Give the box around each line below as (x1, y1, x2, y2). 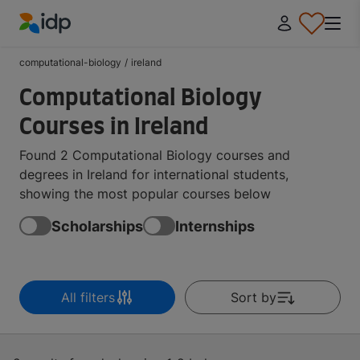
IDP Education (18, 35, 104, 51)
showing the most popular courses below (19, 186, 271, 202)
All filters (60, 289, 115, 305)
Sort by (230, 289, 276, 305)
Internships (175, 217, 255, 235)
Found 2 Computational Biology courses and (19, 147, 290, 163)
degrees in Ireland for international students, (19, 166, 288, 182)
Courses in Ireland (19, 117, 209, 139)
